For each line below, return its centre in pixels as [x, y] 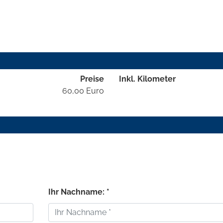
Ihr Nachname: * [79, 192]
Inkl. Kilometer [147, 79]
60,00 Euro [83, 91]
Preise [92, 79]
